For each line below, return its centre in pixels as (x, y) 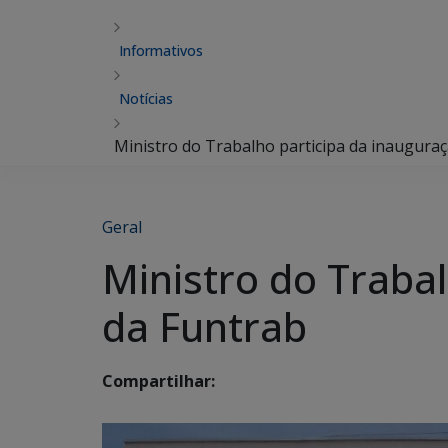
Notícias (146, 98)
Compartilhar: (158, 381)
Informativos (161, 50)
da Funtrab (204, 326)
